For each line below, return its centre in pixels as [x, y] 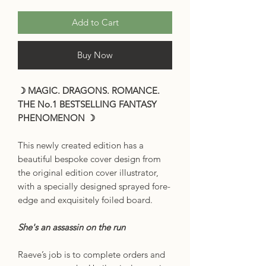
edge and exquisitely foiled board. [85, 199]
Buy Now [95, 55]
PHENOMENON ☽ [56, 118]
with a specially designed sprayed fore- [94, 186]
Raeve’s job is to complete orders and [91, 254]
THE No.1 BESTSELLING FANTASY [87, 104]
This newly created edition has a [81, 145]
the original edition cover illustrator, [88, 172]
